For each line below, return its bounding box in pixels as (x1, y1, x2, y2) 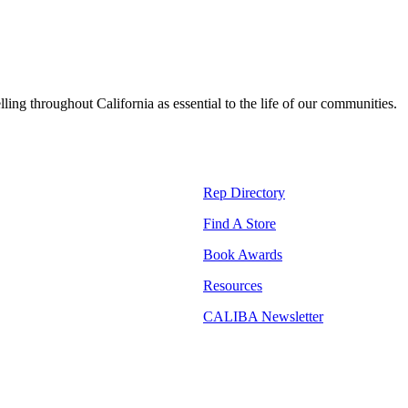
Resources (203, 277, 262, 293)
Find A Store (203, 215, 276, 231)
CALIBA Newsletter (203, 308, 323, 324)
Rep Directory (203, 184, 285, 200)
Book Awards (203, 246, 282, 262)
